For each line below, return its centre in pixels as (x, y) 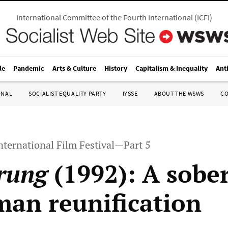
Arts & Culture (74, 68)
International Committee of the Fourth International (104, 17)
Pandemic (29, 68)
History (116, 68)
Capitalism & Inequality (172, 68)
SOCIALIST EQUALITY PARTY (67, 93)
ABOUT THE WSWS (179, 93)
